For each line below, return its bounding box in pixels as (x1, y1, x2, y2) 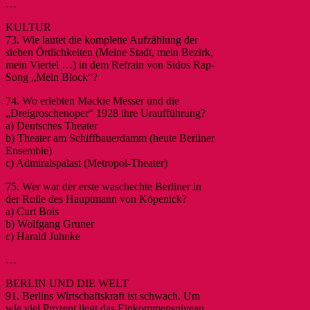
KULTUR (6, 21, 51, 33)
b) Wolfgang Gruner (6, 217, 94, 230)
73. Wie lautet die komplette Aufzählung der (6, 33, 198, 46)
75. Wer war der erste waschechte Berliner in (6, 180, 201, 192)
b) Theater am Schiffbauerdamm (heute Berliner (6, 131, 215, 144)
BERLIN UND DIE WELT (6, 277, 129, 289)
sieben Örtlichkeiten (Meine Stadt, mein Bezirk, (6, 46, 213, 58)
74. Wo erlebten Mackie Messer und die (6, 94, 179, 107)
